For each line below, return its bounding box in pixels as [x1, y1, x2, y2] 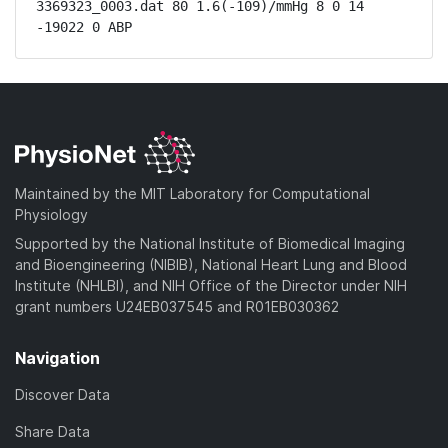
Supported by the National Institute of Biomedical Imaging [15, 234, 405, 252]
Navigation [15, 347, 100, 368]
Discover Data [15, 385, 110, 403]
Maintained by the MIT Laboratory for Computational [15, 184, 370, 202]
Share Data [15, 422, 90, 440]
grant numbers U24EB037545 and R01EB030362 [15, 297, 339, 315]
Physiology [15, 205, 88, 223]
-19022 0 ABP [36, 19, 132, 35]
